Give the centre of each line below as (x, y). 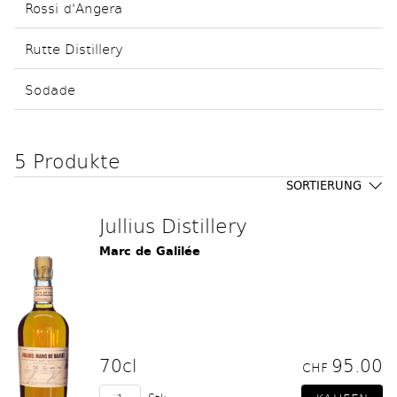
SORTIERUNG (324, 186)
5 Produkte (67, 160)
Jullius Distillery (173, 225)
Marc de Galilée (150, 251)
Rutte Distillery (74, 48)
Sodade (50, 89)
